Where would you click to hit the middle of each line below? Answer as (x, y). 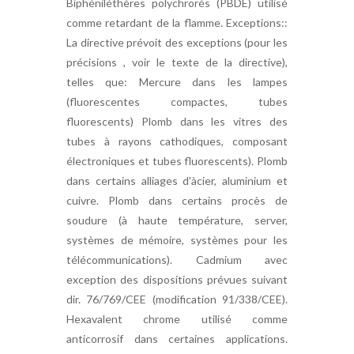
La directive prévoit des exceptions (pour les (177, 42)
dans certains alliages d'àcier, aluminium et (177, 181)
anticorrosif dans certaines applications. (177, 339)
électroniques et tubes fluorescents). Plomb (177, 161)
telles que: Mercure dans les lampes (177, 82)
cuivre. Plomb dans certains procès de (177, 200)
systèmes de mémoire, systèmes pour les (177, 240)
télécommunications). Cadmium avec (177, 260)
